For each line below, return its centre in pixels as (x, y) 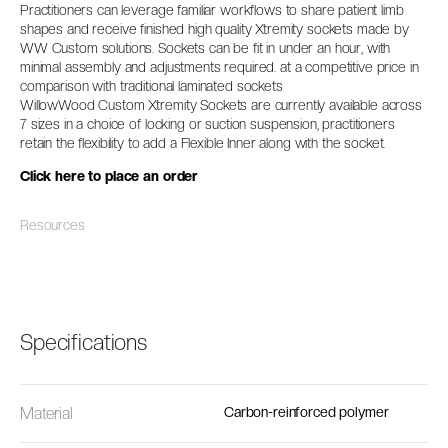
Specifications (84, 341)
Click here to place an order (109, 175)
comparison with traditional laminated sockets (151, 85)
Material (46, 413)
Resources (52, 224)
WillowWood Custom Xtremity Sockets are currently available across (221, 104)
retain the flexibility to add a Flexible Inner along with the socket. (203, 142)
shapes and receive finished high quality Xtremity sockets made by (214, 28)
